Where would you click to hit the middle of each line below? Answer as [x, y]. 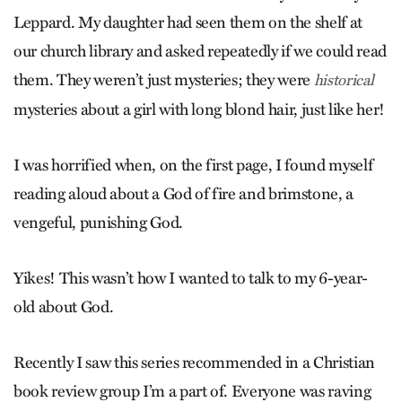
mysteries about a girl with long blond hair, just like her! [199, 110]
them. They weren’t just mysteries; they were [164, 80]
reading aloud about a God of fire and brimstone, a [184, 194]
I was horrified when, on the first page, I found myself [193, 166]
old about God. [64, 307]
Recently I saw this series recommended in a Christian [194, 363]
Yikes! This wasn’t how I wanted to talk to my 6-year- [191, 279]
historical [344, 81]
